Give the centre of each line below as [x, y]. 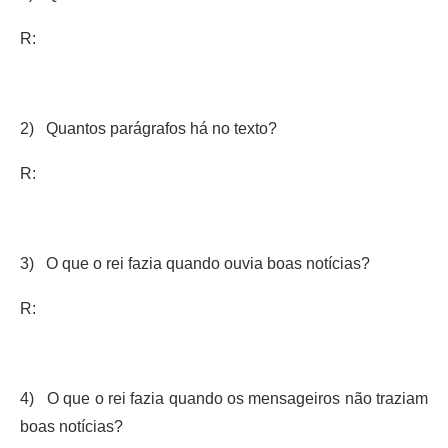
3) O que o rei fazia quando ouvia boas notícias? [195, 263]
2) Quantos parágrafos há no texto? [148, 128]
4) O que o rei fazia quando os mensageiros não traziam [224, 398]
